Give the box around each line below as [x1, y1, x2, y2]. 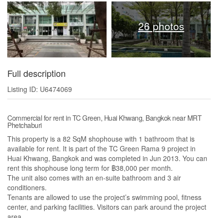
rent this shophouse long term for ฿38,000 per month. [7, 163, 173, 173]
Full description [7, 67, 66, 80]
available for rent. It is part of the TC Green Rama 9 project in [7, 144, 196, 154]
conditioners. [7, 182, 47, 193]
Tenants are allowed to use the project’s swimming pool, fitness [7, 192, 201, 202]
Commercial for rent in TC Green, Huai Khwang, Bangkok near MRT [7, 113, 201, 123]
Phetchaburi [7, 120, 42, 130]
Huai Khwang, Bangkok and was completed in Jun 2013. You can [7, 153, 207, 163]
